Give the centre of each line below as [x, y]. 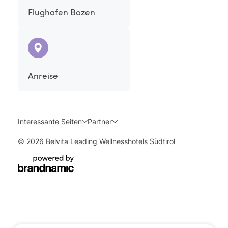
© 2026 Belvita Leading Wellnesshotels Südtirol [96, 141]
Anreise [43, 76]
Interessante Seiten [50, 121]
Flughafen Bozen [62, 12]
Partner [100, 121]
